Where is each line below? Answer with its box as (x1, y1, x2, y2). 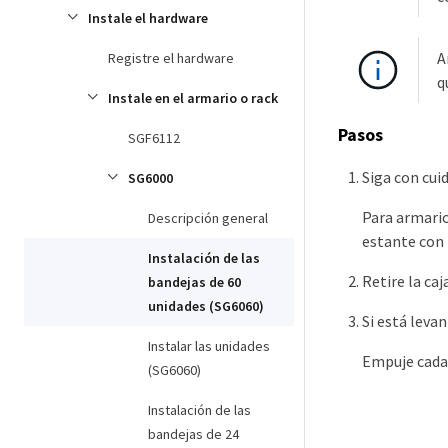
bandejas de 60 (148, 273, 241, 291)
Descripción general (148, 209, 268, 227)
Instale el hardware (88, 9, 208, 27)
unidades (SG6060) (148, 297, 264, 315)
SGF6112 (128, 129, 180, 147)
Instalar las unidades (148, 337, 270, 355)
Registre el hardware (108, 49, 234, 67)
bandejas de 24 (148, 425, 239, 443)
